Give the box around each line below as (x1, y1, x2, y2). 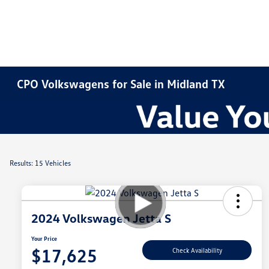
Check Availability (172, 246, 222, 254)
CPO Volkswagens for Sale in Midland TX (17, 76, 226, 91)
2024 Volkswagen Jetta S (31, 211, 171, 226)
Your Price (31, 235, 57, 243)
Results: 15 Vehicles (10, 159, 71, 168)
